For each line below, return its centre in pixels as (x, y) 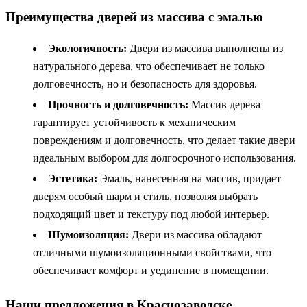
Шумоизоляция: (88, 235)
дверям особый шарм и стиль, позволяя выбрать (145, 197)
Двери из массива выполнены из (205, 49)
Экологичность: (87, 49)
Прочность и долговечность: (118, 105)
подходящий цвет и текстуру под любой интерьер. (151, 214)
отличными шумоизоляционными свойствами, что (152, 253)
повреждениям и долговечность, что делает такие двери (164, 140)
